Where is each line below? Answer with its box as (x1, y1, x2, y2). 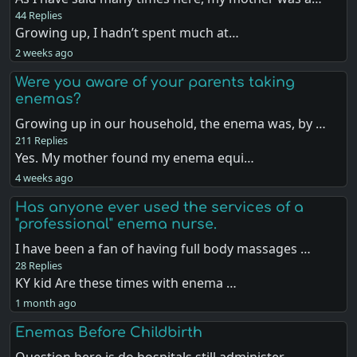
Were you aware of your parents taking (15, 73, 296, 90)
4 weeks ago (15, 170, 74, 185)
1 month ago (15, 296, 77, 310)
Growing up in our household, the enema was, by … (15, 114, 327, 132)
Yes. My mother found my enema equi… (15, 148, 255, 167)
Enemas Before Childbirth (15, 324, 203, 341)
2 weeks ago (15, 45, 74, 60)
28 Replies (15, 258, 63, 273)
